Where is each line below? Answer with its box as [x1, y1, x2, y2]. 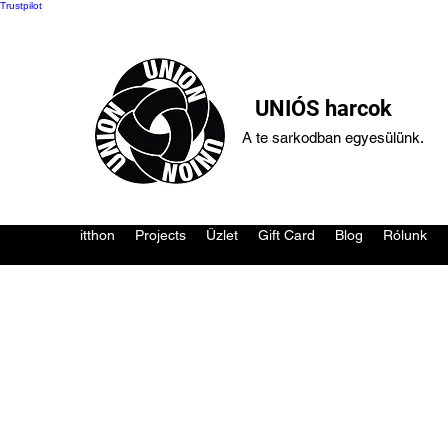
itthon [80, 227, 115, 243]
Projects [135, 227, 186, 243]
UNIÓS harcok [255, 96, 392, 121]
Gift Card [258, 227, 315, 243]
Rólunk [383, 227, 427, 243]
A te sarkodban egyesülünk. [242, 129, 424, 146]
